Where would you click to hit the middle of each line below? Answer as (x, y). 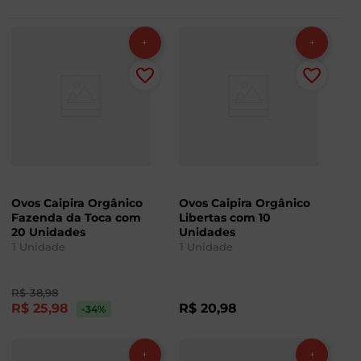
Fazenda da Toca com (76, 218)
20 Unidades (48, 232)
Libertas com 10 (224, 218)
